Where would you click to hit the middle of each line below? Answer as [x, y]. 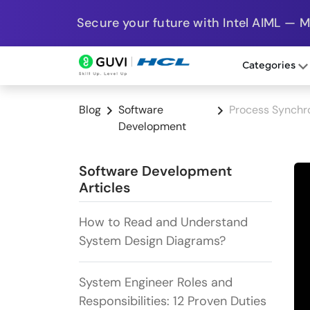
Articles [104, 188]
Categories [270, 66]
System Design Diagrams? [152, 241]
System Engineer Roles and [156, 283]
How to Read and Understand [163, 222]
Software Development [155, 171]
